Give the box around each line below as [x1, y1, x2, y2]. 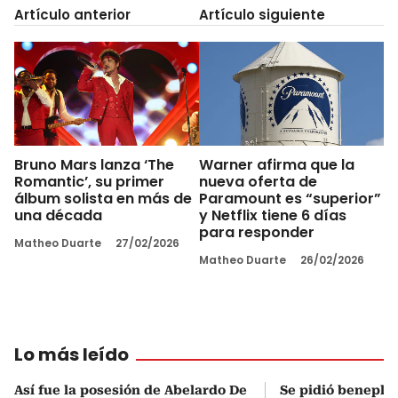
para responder [199, 221, 314, 243]
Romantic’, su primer [14, 171, 164, 192]
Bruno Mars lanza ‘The [14, 154, 174, 175]
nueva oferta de [199, 171, 317, 192]
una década [14, 204, 102, 226]
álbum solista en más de [14, 187, 192, 209]
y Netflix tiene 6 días [199, 204, 346, 226]
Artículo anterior [14, 5, 131, 24]
